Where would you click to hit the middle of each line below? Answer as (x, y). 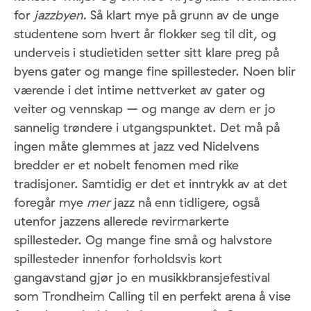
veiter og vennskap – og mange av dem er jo (145, 109)
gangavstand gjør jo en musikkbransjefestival (142, 278)
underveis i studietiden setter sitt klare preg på (146, 53)
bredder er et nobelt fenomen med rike (126, 165)
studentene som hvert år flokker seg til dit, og (145, 34)
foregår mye (50, 203)
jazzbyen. (62, 15)
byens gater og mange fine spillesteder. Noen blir (155, 72)
